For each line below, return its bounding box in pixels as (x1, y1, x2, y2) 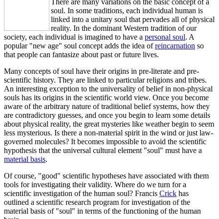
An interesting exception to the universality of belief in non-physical (4, 85, 213, 93)
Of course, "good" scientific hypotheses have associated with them (4, 172, 209, 180)
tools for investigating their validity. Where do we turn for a (4, 180, 186, 189)
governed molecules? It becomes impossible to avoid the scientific (4, 137, 206, 146)
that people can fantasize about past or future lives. (4, 50, 159, 59)
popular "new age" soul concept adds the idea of (4, 42, 155, 50)
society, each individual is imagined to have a (4, 33, 145, 41)
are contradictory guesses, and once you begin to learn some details (4, 111, 210, 119)
